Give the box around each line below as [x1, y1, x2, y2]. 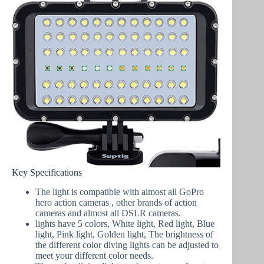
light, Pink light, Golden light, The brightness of [35, 229, 213, 240]
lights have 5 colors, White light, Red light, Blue [35, 219, 214, 229]
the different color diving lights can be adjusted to [35, 240, 219, 250]
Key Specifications [12, 167, 82, 178]
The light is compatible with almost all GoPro [35, 187, 204, 197]
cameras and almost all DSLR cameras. [35, 208, 181, 219]
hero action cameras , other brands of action [35, 197, 197, 208]
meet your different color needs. [35, 250, 153, 261]
